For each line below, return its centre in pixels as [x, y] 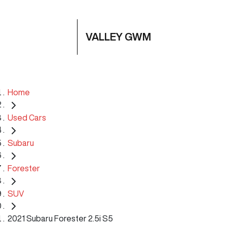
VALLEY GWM [118, 37]
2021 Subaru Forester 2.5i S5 [60, 219]
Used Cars [27, 117]
